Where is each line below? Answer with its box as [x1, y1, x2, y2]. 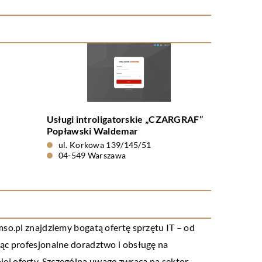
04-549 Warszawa [58, 150, 126, 160]
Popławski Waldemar [46, 125, 139, 136]
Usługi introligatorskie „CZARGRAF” [46, 113, 203, 125]
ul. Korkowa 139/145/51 [58, 140, 151, 150]
